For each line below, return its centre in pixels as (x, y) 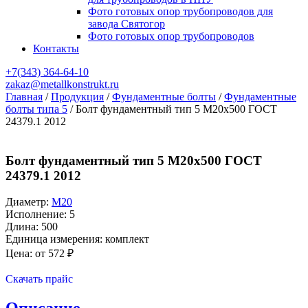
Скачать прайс (39, 279)
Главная (24, 97)
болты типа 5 (36, 109)
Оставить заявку (44, 267)
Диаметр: (29, 202)
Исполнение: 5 (40, 214)
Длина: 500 (32, 227)
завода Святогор (126, 24)
